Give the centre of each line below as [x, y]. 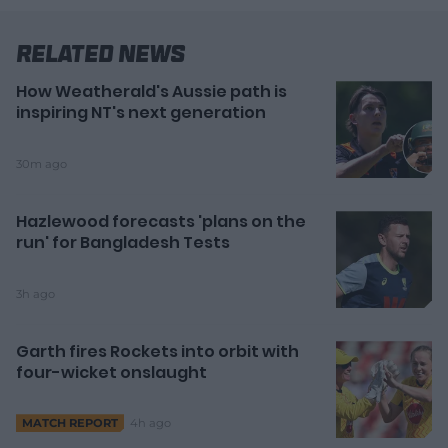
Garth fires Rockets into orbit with [157, 352]
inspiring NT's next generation [141, 113]
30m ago [41, 164]
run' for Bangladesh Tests [123, 243]
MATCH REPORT [70, 423]
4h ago [150, 422]
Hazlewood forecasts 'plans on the [161, 222]
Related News [100, 54]
